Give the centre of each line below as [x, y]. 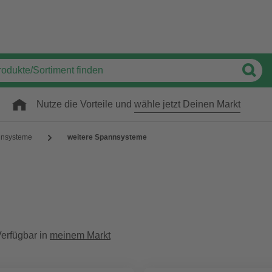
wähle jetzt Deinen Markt [187, 104]
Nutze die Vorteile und [85, 104]
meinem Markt [80, 235]
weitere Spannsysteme [107, 137]
